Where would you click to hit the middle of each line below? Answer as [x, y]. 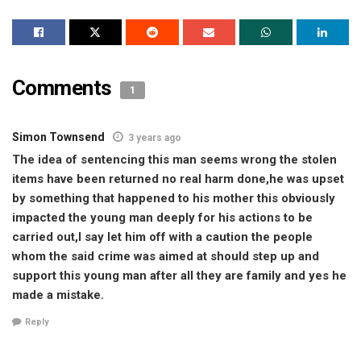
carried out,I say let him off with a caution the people [162, 237]
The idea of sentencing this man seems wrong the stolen [174, 160]
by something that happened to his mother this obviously [174, 199]
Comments [64, 88]
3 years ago [155, 138]
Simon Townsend [58, 137]
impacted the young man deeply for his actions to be [162, 218]
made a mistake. [58, 295]
